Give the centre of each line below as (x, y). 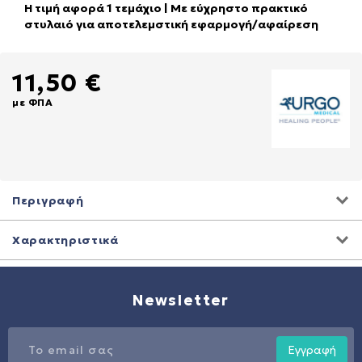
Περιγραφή (48, 201)
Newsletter (181, 301)
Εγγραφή (312, 350)
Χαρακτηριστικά (65, 240)
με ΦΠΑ (33, 103)
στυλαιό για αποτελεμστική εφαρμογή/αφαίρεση (171, 25)
